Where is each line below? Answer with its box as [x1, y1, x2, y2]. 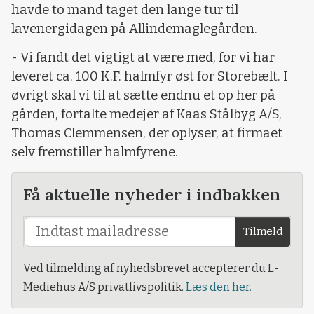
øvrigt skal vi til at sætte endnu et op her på [11, 88, 275, 104]
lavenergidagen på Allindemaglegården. [11, 20, 257, 36]
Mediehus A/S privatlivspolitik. [23, 280, 186, 294]
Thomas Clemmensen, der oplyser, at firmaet [11, 125, 282, 142]
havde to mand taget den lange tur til [11, 1, 238, 18]
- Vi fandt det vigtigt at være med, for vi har [11, 50, 275, 66]
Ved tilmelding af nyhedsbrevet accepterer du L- [23, 261, 279, 275]
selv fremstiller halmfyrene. [11, 144, 178, 161]
